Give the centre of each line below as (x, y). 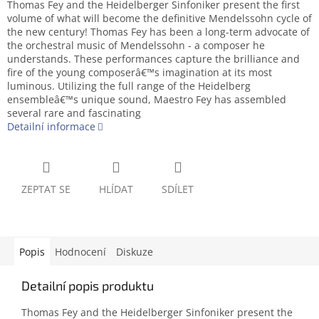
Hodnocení (80, 252)
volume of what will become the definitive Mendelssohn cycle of (159, 19)
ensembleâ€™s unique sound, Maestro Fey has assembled (147, 100)
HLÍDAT (116, 189)
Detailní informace (51, 127)
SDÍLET (178, 189)
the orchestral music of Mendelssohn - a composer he (136, 46)
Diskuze (135, 252)
